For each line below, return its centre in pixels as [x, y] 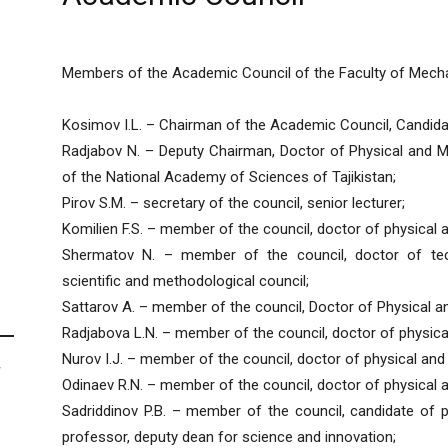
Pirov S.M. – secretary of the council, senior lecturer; [233, 203]
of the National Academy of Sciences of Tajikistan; [229, 177]
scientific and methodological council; [185, 281]
